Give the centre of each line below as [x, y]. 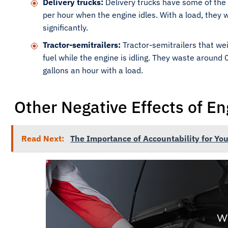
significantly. [65, 27]
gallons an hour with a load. [93, 70]
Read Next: [44, 138]
